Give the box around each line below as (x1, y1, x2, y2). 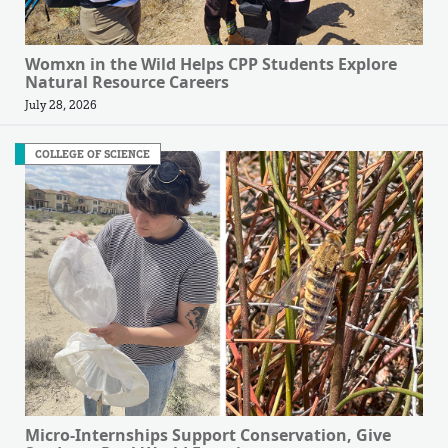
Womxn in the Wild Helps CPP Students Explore (25, 53, 397, 76)
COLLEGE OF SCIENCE (35, 147, 150, 162)
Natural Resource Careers (25, 71, 229, 94)
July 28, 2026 (25, 97, 97, 113)
